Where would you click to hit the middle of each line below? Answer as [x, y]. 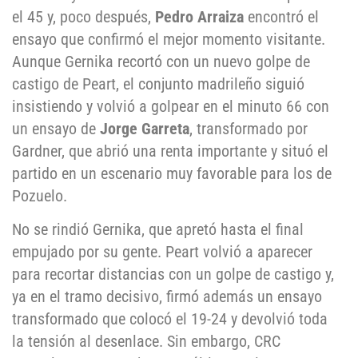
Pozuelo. [40, 195]
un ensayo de [56, 128]
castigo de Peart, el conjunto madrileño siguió [158, 84]
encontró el [283, 16]
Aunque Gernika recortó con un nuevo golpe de [161, 61]
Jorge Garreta [145, 128]
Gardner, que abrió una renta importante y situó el [170, 151]
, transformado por [249, 128]
